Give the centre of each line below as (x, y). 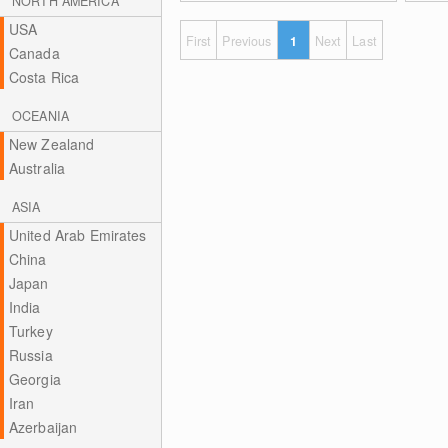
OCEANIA (40, 116)
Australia (37, 168)
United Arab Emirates (77, 235)
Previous (247, 41)
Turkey (30, 331)
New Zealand (51, 144)
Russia (30, 355)
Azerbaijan (43, 427)
